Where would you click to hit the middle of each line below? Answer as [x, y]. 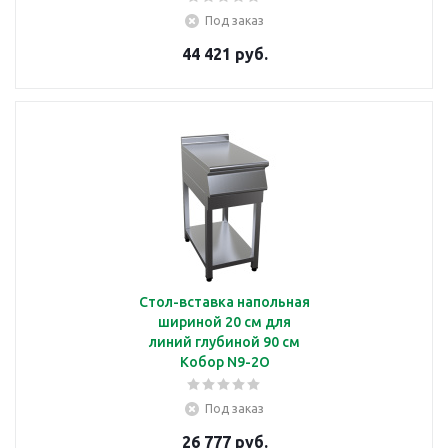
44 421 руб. [224, 53]
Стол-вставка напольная [224, 301]
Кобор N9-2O [224, 361]
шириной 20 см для [224, 321]
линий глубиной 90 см [224, 341]
